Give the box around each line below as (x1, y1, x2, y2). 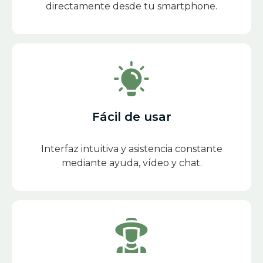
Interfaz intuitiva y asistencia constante (41, 143, 222, 155)
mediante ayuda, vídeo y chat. (61, 157, 202, 169)
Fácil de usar (92, 110, 171, 124)
